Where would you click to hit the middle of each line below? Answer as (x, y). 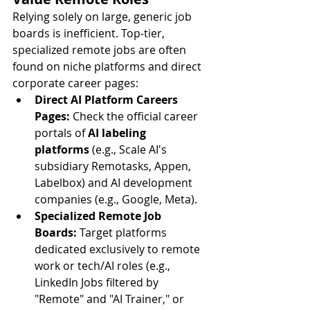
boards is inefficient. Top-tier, (90, 33)
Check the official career (135, 116)
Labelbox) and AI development (115, 183)
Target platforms (123, 232)
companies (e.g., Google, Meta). (116, 199)
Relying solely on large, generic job (103, 17)
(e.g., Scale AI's (129, 149)
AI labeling (118, 133)
